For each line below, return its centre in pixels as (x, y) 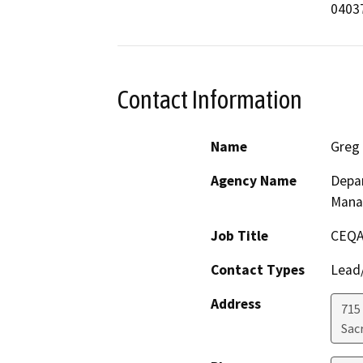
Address (236, 304)
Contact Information (210, 99)
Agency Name (254, 181)
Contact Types (258, 270)
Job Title (239, 236)
